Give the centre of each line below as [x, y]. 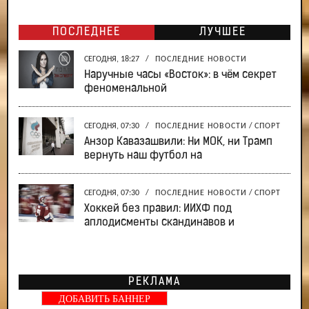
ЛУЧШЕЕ [222, 33]
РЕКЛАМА [154, 282]
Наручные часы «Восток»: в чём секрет [180, 76]
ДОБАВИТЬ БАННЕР [104, 299]
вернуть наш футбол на [143, 156]
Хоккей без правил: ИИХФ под [158, 209]
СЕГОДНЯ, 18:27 [113, 60]
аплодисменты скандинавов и [159, 223]
